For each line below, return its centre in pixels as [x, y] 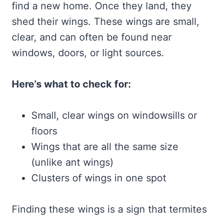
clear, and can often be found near [92, 37]
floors [44, 131]
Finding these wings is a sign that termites [109, 209]
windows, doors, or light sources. [88, 53]
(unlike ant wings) [72, 163]
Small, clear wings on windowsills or [114, 116]
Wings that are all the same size [105, 147]
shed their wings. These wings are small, [106, 22]
